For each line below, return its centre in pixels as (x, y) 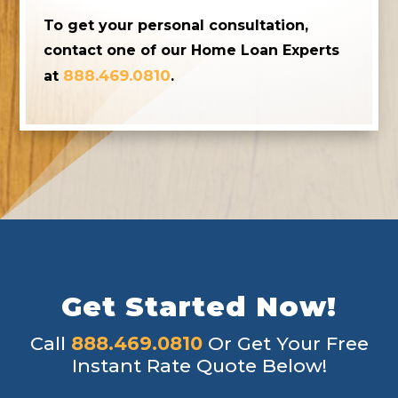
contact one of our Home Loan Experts (192, 50)
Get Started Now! (199, 306)
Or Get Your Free (285, 343)
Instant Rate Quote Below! (199, 365)
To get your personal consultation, (176, 25)
